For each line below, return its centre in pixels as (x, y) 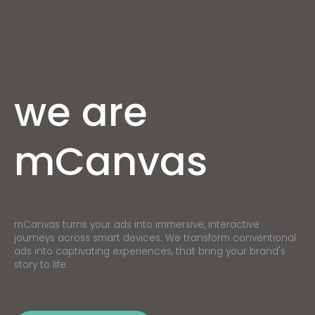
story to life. (41, 265)
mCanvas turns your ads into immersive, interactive (137, 225)
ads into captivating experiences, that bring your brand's (150, 251)
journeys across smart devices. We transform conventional (155, 238)
